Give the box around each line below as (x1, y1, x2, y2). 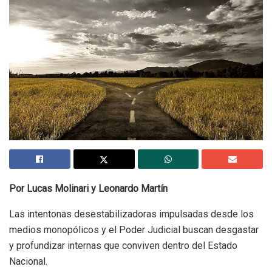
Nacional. (9, 255, 47, 267)
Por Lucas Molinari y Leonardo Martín (9, 182, 168, 194)
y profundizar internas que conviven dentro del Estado (9, 239, 237, 251)
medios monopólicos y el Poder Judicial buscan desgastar (9, 223, 259, 236)
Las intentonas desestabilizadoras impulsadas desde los (9, 208, 254, 220)
